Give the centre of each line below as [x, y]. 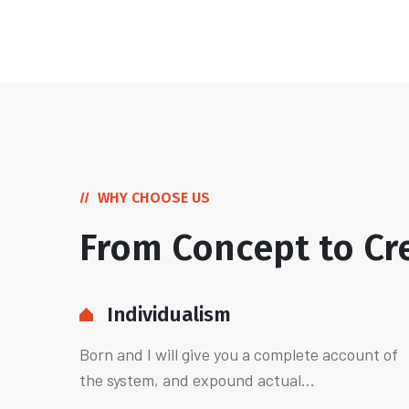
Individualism [169, 315]
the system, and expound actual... [197, 380]
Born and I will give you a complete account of [239, 354]
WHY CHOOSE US [154, 198]
